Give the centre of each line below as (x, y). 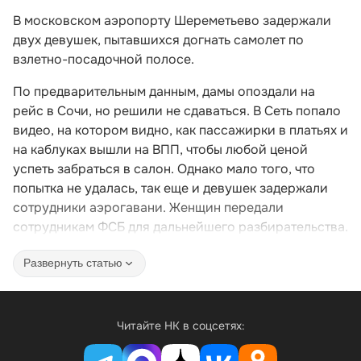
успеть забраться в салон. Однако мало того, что (164, 168)
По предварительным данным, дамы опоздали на (164, 91)
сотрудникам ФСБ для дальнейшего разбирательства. (180, 226)
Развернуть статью (73, 263)
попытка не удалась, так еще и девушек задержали (170, 188)
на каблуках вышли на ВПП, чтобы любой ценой (160, 149)
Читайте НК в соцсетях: (180, 325)
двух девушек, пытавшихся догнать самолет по (158, 39)
